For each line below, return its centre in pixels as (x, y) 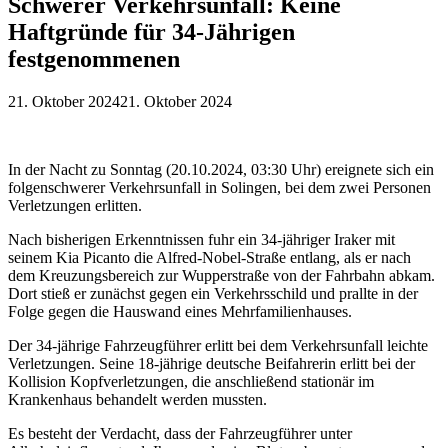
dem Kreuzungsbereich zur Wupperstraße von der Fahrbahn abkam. (221, 275)
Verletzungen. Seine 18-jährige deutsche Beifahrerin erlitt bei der (211, 363)
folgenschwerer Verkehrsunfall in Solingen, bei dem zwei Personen (219, 187)
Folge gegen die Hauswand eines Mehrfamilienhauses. (180, 311)
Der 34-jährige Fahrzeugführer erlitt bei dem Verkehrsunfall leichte (218, 345)
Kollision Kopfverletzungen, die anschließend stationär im (191, 381)
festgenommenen (94, 59)
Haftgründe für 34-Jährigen (151, 32)
